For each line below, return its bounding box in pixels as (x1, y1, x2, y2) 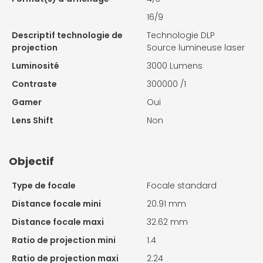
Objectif (9, 154, 54, 169)
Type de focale (12, 180, 76, 192)
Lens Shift (12, 114, 53, 127)
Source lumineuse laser (147, 42, 245, 54)
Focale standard (147, 180, 217, 192)
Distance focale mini (12, 198, 101, 210)
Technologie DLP (147, 29, 215, 42)
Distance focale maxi (12, 216, 104, 228)
